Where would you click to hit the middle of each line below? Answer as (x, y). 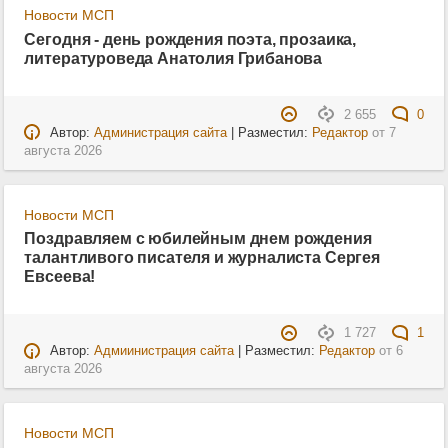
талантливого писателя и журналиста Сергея (202, 257)
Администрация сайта (160, 132)
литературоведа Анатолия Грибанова (173, 57)
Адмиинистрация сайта (163, 351)
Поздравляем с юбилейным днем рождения (198, 238)
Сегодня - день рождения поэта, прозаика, (190, 38)
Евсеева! (60, 276)
